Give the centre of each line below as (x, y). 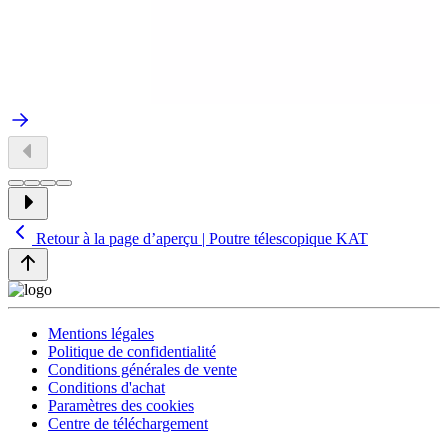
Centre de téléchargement (128, 424)
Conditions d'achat (106, 388)
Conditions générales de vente (142, 370)
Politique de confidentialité (132, 352)
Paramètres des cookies (121, 406)
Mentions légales (101, 334)
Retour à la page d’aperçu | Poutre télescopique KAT (202, 239)
